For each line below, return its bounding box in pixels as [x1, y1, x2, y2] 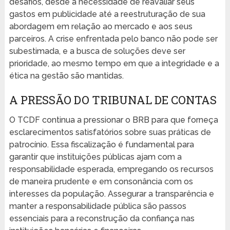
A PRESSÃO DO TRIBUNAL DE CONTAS [9, 92, 217, 108]
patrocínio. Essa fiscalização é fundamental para [9, 140, 194, 150]
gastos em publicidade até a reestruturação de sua [9, 9, 205, 20]
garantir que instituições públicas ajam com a [9, 152, 182, 162]
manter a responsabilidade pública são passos [9, 201, 186, 212]
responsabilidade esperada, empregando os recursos [9, 164, 214, 175]
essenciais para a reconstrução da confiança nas [9, 214, 195, 224]
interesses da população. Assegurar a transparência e [9, 189, 214, 199]
